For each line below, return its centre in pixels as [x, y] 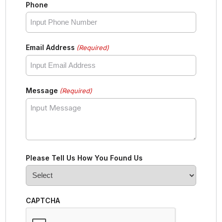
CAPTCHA [43, 200]
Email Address [51, 47]
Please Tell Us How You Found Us [84, 158]
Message [42, 90]
